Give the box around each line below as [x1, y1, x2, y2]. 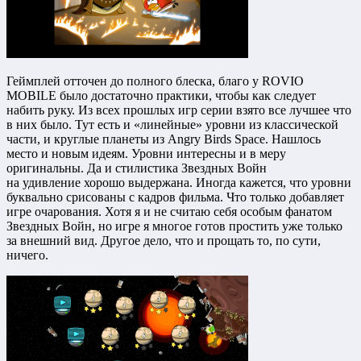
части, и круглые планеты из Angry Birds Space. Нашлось [6, 131, 321, 146]
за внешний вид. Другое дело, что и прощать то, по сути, [6, 233, 321, 247]
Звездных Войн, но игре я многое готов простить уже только [6, 218, 342, 233]
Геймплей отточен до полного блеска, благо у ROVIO [6, 73, 304, 88]
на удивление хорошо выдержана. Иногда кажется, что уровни [6, 175, 351, 189]
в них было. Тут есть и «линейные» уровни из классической [6, 117, 338, 131]
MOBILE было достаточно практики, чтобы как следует [6, 88, 316, 102]
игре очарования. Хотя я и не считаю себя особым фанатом [6, 204, 332, 218]
